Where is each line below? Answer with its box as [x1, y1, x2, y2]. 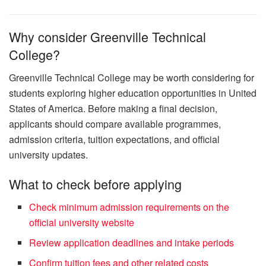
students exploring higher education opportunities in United [9, 85, 256, 100]
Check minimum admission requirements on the [29, 200, 230, 214]
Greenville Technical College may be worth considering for [9, 70, 254, 84]
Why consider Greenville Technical [9, 27, 206, 46]
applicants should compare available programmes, [9, 116, 221, 131]
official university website [29, 216, 135, 229]
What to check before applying [9, 175, 182, 194]
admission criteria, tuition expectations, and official [9, 132, 220, 146]
